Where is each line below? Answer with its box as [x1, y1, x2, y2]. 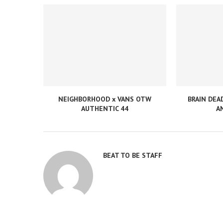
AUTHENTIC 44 [81, 104, 128, 113]
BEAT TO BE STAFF [103, 151, 162, 160]
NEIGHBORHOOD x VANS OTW [58, 95, 151, 104]
